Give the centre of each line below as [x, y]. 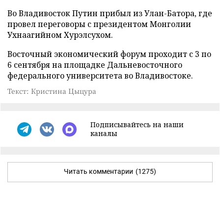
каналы [104, 133]
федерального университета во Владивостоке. [100, 76]
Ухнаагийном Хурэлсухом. [60, 35]
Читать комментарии [98, 171]
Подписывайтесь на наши [137, 124]
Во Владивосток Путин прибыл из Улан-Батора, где [110, 13]
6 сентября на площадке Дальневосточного [95, 65]
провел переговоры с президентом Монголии [99, 24]
